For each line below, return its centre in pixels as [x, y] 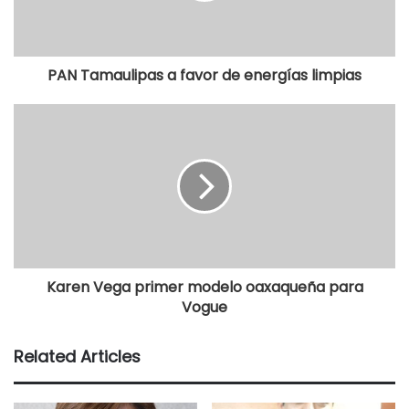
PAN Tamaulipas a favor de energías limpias [204, 76]
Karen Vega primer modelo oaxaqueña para [204, 288]
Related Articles [77, 357]
